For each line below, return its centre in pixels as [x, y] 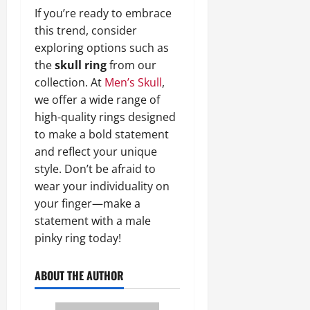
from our [131, 65]
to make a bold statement [102, 134]
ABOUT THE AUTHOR [79, 275]
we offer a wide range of [97, 99]
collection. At [70, 82]
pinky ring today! [78, 238]
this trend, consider [86, 30]
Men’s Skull [133, 82]
